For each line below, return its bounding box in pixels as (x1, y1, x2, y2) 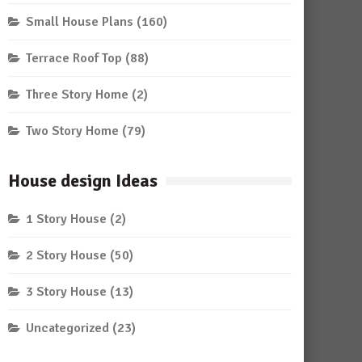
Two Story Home (26, 123, 119, 139)
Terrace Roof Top (26, 50, 122, 66)
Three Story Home (26, 86, 128, 103)
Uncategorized (26, 320, 109, 336)
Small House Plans (26, 14, 133, 30)
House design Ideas (8, 170, 158, 192)
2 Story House (26, 247, 107, 263)
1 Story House (26, 211, 107, 227)
